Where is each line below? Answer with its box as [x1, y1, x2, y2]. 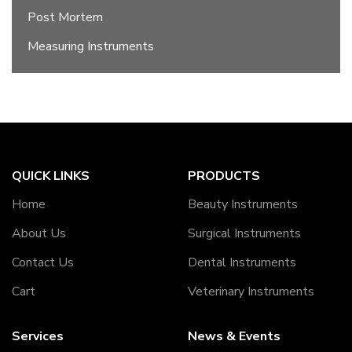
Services [12, 328, 64, 346]
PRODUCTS [188, 167, 260, 185]
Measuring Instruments [27, 38, 154, 56]
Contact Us [12, 254, 74, 272]
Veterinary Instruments [188, 283, 314, 301]
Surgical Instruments [188, 225, 301, 243]
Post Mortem [27, 9, 103, 27]
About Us [12, 225, 66, 243]
